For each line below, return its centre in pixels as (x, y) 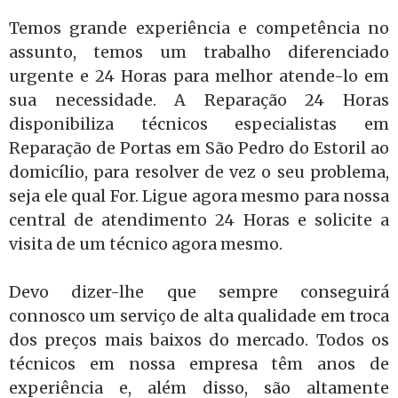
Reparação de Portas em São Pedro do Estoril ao (199, 148)
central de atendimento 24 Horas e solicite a (199, 220)
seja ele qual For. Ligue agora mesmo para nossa (199, 196)
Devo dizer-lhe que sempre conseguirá (199, 292)
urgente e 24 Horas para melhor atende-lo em (199, 76)
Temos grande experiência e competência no (199, 28)
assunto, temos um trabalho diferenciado (199, 52)
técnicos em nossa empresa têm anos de (199, 364)
